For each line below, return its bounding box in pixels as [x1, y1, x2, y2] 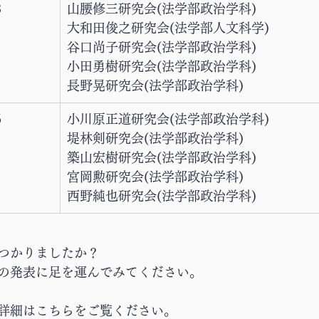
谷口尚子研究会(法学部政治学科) [67, 41, 256, 53]
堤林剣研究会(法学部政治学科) [67, 132, 244, 145]
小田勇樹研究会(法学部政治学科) [67, 60, 256, 73]
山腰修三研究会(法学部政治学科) [67, 2, 256, 15]
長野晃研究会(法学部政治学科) [67, 79, 244, 92]
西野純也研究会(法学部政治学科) [67, 189, 256, 202]
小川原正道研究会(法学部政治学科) [67, 113, 269, 125]
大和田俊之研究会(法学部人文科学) [67, 21, 269, 34]
